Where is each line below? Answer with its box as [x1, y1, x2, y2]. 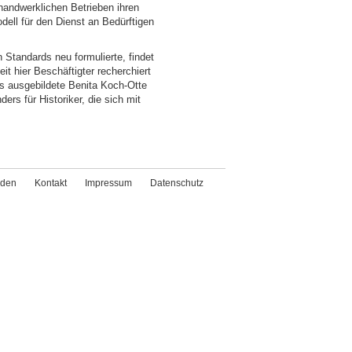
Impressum [85, 178, 132, 189]
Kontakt [35, 178, 67, 189]
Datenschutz [150, 178, 203, 189]
